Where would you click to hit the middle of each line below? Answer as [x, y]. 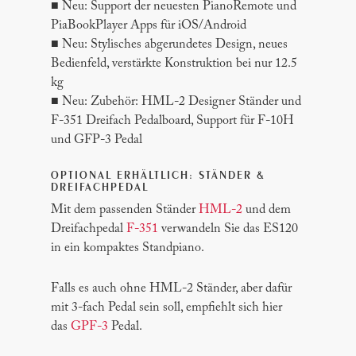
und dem [267, 210]
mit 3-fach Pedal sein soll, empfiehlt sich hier [167, 308]
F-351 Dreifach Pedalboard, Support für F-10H [173, 121]
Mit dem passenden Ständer [125, 210]
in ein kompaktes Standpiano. [128, 248]
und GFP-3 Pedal [97, 140]
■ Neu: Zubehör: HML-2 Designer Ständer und [176, 102]
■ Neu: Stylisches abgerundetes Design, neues [170, 45]
